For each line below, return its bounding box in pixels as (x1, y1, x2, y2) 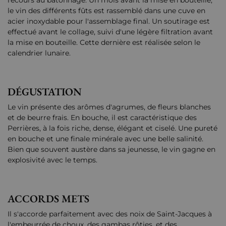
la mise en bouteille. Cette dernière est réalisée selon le (8, 38, 200, 47)
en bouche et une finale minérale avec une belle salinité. (8, 134, 203, 144)
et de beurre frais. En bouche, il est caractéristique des (8, 113, 197, 123)
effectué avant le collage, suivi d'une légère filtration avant (8, 27, 213, 37)
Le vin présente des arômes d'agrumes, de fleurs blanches (8, 102, 211, 112)
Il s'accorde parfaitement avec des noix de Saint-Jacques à (8, 209, 212, 219)
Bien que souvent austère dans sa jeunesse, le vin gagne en (8, 145, 215, 154)
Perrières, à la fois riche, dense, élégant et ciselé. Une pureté (8, 124, 217, 133)
